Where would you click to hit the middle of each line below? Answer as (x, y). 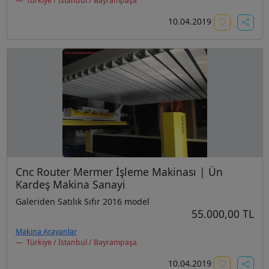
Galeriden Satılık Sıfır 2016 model (82, 201)
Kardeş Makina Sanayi (70, 184)
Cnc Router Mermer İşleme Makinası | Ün (119, 172)
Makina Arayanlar (46, 231)
